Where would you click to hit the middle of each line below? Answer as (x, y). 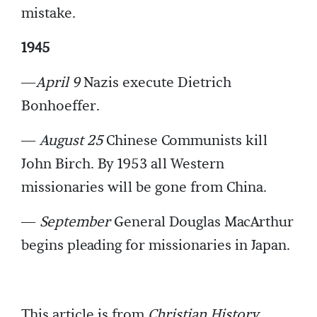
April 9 (58, 83)
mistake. (48, 14)
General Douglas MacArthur (204, 223)
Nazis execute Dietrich (156, 83)
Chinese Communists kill (185, 141)
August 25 (71, 141)
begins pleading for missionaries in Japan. (156, 246)
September (77, 223)
